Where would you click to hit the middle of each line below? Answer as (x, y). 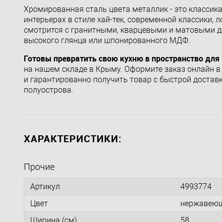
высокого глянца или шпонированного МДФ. (107, 40)
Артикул (45, 186)
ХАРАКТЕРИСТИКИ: (73, 138)
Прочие (39, 166)
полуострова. (49, 90)
